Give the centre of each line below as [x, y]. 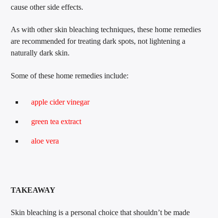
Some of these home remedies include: [70, 75]
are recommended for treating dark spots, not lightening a [98, 41]
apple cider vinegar [61, 102]
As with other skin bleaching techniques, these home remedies [106, 30]
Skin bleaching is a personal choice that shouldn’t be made [100, 213]
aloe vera [45, 141]
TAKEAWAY [33, 190]
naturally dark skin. [40, 53]
